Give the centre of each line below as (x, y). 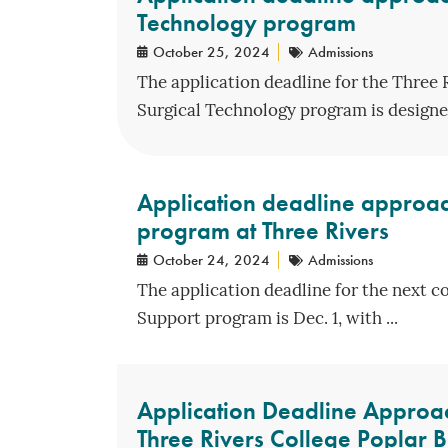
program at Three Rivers (263, 230)
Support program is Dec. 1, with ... (267, 319)
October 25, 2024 (211, 51)
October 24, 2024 (211, 259)
